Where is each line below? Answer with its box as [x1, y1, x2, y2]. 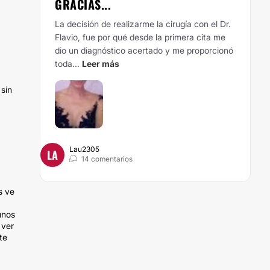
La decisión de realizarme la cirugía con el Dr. [55, 19, 231, 29]
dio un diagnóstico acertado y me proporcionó [55, 45, 233, 55]
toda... [55, 58, 80, 69]
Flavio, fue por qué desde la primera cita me [55, 32, 225, 42]
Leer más [82, 58, 119, 69]
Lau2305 [69, 145, 99, 154]
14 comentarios [81, 154, 133, 163]
